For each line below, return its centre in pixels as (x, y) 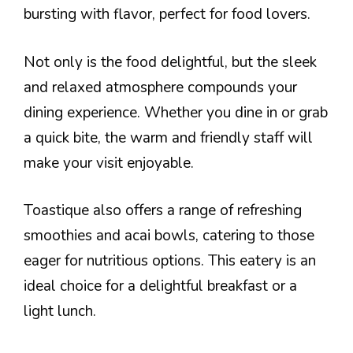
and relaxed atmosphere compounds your (160, 87)
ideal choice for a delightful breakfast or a (160, 286)
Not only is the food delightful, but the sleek (170, 62)
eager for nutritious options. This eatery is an (170, 261)
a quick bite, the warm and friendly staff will (168, 137)
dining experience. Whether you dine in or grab (176, 112)
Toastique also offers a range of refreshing (163, 211)
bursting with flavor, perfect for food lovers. (167, 15)
